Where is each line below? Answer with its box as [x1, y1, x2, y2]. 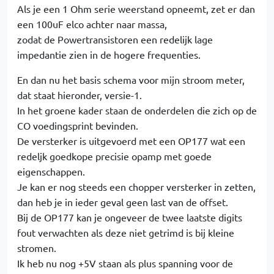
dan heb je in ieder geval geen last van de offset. [17, 196, 228, 208]
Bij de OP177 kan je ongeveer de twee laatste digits [17, 211, 242, 223]
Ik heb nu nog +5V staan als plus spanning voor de [17, 257, 233, 269]
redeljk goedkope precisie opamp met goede [17, 150, 212, 162]
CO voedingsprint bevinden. [17, 119, 138, 131]
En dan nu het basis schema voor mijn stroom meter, [17, 73, 245, 86]
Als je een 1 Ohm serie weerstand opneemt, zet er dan [17, 2, 255, 15]
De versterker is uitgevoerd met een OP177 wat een [17, 135, 245, 147]
